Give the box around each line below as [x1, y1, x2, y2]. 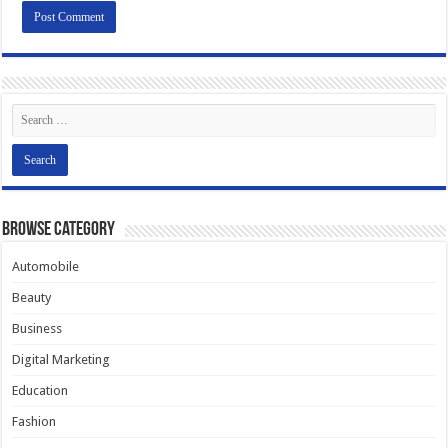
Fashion [12, 414, 57, 430]
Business [12, 321, 63, 337]
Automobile [12, 259, 80, 275]
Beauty [12, 290, 52, 306]
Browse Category [2, 220, 116, 241]
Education [12, 383, 69, 399]
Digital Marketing [12, 352, 111, 368]
